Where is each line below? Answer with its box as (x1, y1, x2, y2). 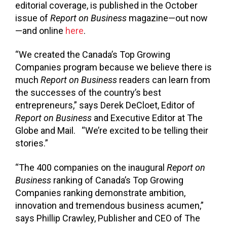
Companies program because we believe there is (15, 62, 212, 73)
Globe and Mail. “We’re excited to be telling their (15, 125, 208, 136)
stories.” (15, 138, 50, 149)
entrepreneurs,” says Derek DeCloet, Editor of (15, 100, 195, 111)
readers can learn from (117, 74, 210, 86)
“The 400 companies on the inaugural (15, 162, 167, 173)
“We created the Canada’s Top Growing (15, 49, 170, 60)
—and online (15, 25, 65, 36)
